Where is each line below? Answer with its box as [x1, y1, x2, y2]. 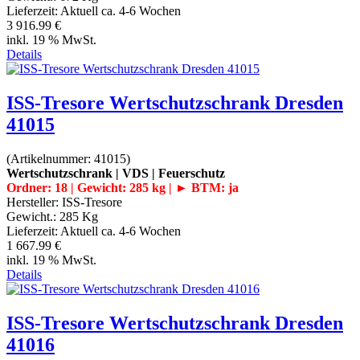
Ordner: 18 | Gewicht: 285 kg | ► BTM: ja [6, 180, 239, 194]
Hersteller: [6, 194, 62, 209]
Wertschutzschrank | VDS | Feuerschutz [6, 166, 225, 180]
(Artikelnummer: [6, 151, 94, 166]
